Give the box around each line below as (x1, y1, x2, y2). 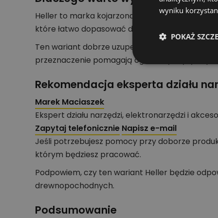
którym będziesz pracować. (35, 149, 141, 161)
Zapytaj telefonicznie (35, 123, 120, 134)
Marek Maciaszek (35, 96, 104, 108)
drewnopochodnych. (35, 180, 114, 192)
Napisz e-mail (122, 123, 177, 134)
